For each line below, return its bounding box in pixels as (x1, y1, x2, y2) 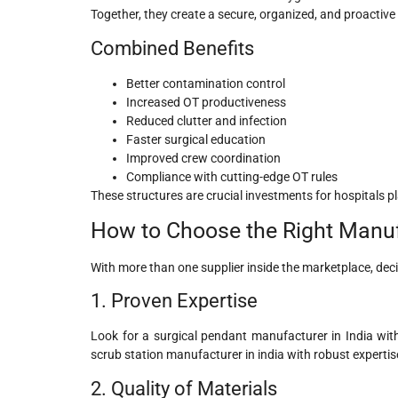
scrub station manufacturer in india (91, 347, 284, 362)
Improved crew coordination (126, 150, 281, 165)
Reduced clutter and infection (126, 113, 287, 128)
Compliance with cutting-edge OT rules (126, 169, 338, 184)
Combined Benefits (91, 36, 254, 60)
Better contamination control (126, 76, 285, 91)
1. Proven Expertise (91, 290, 258, 313)
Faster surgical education (126, 131, 266, 147)
